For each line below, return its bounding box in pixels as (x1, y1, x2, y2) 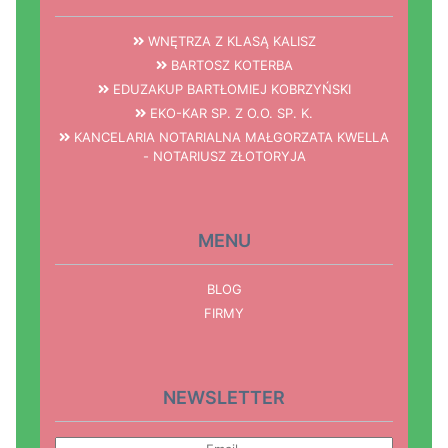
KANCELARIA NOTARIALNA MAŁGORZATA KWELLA (70, 129, 389, 146)
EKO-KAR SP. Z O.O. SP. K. (146, 105, 313, 122)
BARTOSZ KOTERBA (166, 57, 293, 74)
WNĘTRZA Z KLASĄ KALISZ (143, 33, 316, 50)
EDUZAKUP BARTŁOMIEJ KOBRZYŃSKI (108, 81, 351, 98)
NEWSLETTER (163, 387, 285, 409)
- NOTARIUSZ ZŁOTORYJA (142, 148, 306, 165)
